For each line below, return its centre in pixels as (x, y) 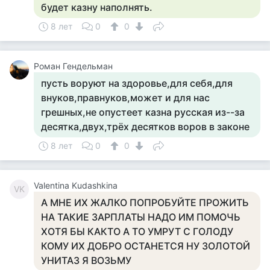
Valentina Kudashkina (76, 185)
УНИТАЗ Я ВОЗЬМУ (86, 260)
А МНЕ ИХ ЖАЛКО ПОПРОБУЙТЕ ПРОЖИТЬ (145, 202)
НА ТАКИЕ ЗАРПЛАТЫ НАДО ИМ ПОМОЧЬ (141, 217)
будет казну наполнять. (97, 7)
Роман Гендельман (73, 66)
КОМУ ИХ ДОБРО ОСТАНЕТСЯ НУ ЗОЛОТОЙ (146, 246)
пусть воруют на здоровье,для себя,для (137, 83)
